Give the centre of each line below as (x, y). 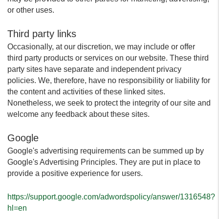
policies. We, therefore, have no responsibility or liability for (109, 80)
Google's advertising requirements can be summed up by (106, 151)
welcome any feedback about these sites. (78, 114)
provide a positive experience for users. (75, 173)
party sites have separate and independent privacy (94, 69)
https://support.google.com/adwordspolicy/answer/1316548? (111, 197)
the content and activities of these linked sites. (86, 92)
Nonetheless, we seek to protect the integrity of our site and (109, 103)
